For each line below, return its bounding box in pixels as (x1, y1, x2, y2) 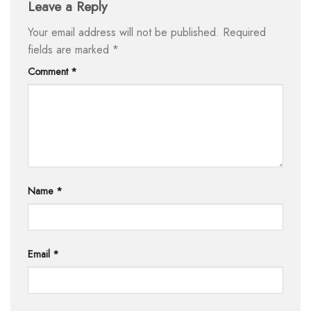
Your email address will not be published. (28, 24, 219, 40)
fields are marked (28, 41, 112, 58)
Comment (28, 64, 71, 78)
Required (223, 24, 266, 40)
